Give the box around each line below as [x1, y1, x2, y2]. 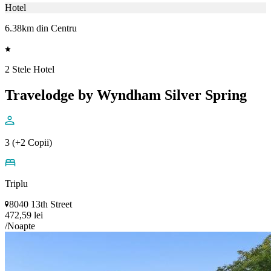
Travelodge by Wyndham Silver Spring [5, 87, 247, 103]
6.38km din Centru [5, 22, 77, 33]
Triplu [5, 178, 28, 189]
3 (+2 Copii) [5, 137, 52, 148]
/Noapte [5, 220, 35, 231]
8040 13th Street [9, 198, 72, 209]
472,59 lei [5, 209, 43, 220]
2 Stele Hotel [5, 64, 54, 74]
